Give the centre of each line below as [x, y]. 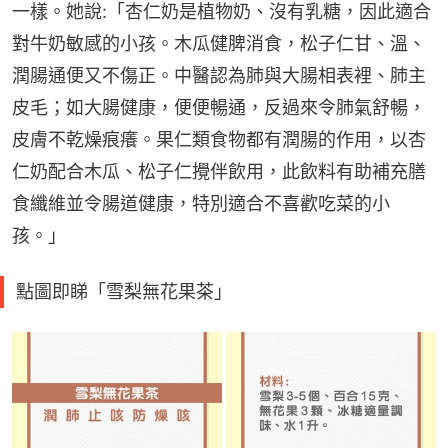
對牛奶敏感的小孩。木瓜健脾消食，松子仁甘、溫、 [219, 44]
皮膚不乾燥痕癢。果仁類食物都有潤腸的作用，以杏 [219, 140]
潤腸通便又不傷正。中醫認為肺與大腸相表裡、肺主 [219, 76]
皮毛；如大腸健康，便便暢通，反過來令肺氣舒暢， [219, 108]
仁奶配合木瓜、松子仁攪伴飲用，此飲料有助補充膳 [219, 172]
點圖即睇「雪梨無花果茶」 [124, 292]
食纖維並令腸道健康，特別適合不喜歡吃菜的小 [201, 204]
